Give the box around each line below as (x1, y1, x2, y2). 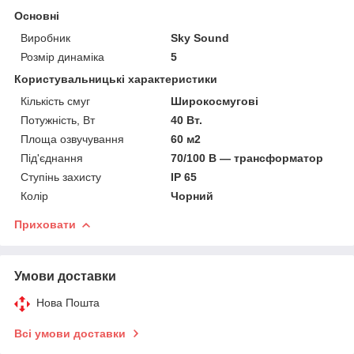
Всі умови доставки (14, 326, 126, 340)
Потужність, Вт (21, 113, 95, 126)
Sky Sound (171, 31, 230, 44)
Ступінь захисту (21, 170, 101, 183)
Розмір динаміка (21, 50, 104, 63)
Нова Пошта (36, 296, 100, 309)
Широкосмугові (171, 94, 259, 107)
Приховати (14, 217, 76, 231)
